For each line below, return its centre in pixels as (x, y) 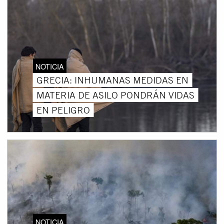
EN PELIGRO (63, 110)
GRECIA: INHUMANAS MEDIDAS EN (112, 80)
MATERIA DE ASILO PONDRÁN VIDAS (115, 95)
